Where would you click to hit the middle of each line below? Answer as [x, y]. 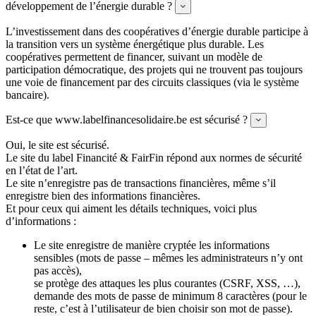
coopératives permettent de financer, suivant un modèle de [134, 57]
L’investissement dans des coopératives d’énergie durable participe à [157, 32]
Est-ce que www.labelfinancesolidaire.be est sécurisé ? [127, 120]
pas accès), [58, 271]
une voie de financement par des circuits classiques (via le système [152, 83]
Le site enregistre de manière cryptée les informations [152, 245]
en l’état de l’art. [42, 171]
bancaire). [28, 95]
